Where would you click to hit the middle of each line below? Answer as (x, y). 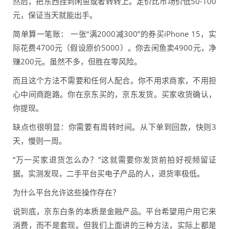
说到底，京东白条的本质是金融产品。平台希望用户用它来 (114, 211)
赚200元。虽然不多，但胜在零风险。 (77, 62)
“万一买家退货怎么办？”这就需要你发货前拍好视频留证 (114, 160)
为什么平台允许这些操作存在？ (66, 192)
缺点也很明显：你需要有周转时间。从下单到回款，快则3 (114, 127)
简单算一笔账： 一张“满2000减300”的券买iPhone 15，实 (114, 34)
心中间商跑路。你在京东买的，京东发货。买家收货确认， (114, 94)
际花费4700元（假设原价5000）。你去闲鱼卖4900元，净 (114, 48)
